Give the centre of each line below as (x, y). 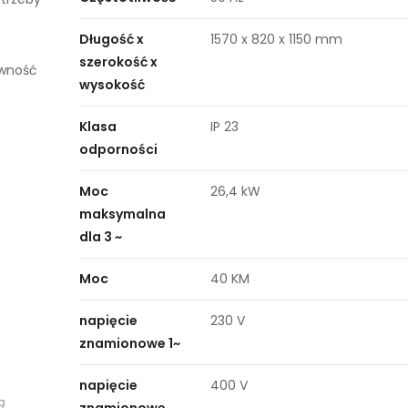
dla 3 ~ (101, 237)
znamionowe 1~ (130, 343)
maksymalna (123, 214)
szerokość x (119, 62)
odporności (119, 149)
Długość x (112, 39)
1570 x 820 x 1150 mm (277, 39)
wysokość (112, 85)
